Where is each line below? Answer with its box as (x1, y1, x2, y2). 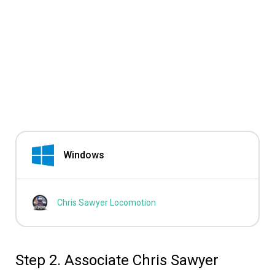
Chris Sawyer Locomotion (57, 198, 156, 208)
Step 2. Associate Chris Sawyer (15, 252, 219, 269)
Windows (63, 149, 104, 161)
